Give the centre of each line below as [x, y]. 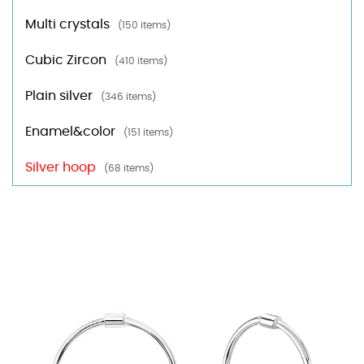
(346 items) [128, 97]
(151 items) [148, 132]
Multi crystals [67, 24]
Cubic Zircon [66, 60]
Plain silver [59, 96]
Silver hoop [61, 167]
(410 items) [141, 61]
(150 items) [144, 25]
